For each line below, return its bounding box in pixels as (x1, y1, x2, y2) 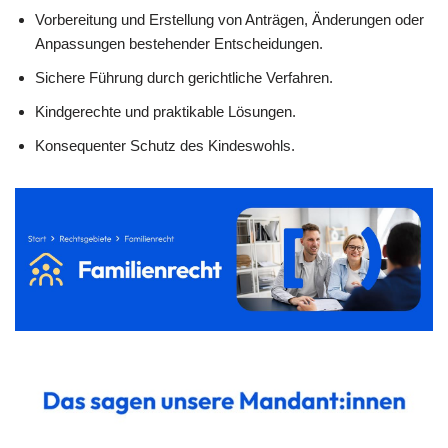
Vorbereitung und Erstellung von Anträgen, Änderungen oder (35, 11, 424, 29)
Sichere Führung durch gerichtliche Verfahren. (35, 69, 333, 87)
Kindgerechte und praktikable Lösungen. (35, 103, 296, 121)
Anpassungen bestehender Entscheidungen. (35, 35, 323, 53)
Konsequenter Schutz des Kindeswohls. (35, 137, 295, 155)
